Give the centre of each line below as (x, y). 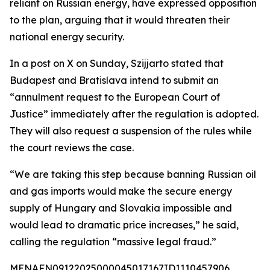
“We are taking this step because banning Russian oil (133, 174)
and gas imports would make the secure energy (121, 191)
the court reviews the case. (72, 148)
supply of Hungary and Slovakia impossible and (121, 208)
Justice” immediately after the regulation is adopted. (134, 114)
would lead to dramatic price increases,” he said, (124, 225)
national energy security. (67, 37)
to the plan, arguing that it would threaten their (120, 20)
